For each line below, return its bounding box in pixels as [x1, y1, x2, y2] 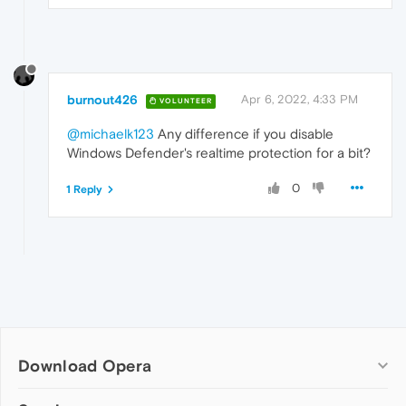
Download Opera [18, 355, 152, 375]
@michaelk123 [67, 125, 154, 141]
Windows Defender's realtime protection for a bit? [67, 144, 371, 160]
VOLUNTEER [157, 96, 212, 105]
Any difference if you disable [154, 125, 333, 141]
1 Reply [66, 182, 102, 196]
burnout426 [67, 92, 138, 107]
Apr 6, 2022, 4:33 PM [241, 92, 358, 106]
